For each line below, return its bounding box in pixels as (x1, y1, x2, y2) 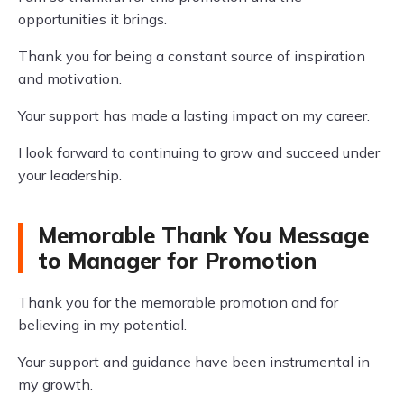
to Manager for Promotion (38, 247, 317, 274)
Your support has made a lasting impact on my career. (18, 106, 370, 124)
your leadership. (18, 166, 122, 184)
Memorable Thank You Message (38, 222, 369, 249)
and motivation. (18, 69, 122, 87)
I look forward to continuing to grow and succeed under (18, 143, 380, 161)
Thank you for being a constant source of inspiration (18, 47, 365, 65)
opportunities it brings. (18, 10, 167, 28)
